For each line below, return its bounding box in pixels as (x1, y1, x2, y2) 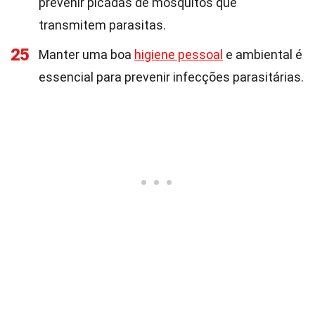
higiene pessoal (134, 47, 223, 62)
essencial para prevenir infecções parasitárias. (39, 70, 304, 84)
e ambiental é (223, 47, 302, 62)
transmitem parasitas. (39, 18, 166, 32)
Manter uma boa (39, 47, 134, 62)
